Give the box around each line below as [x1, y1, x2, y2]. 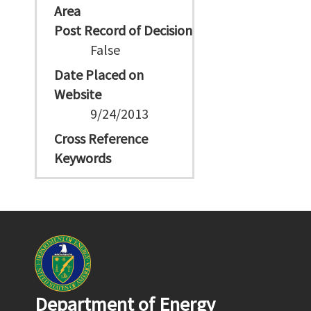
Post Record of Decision [54, 22, 192, 39]
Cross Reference [54, 130, 148, 147]
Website [54, 85, 101, 103]
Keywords [54, 149, 111, 167]
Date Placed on [54, 66, 144, 83]
